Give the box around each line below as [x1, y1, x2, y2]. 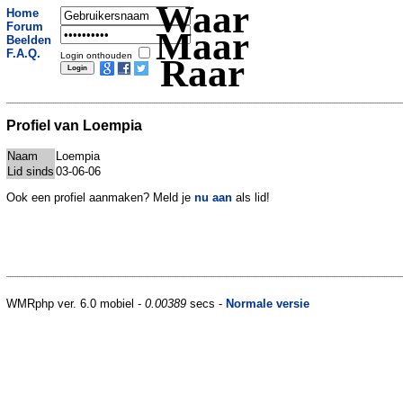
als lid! [232, 190, 270, 204]
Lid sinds [7, 164, 54, 178]
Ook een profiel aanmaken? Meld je [6, 190, 194, 204]
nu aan [194, 190, 232, 204]
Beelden [6, 33, 51, 47]
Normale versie [226, 296, 309, 310]
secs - [186, 296, 226, 310]
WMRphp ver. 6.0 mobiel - [6, 296, 145, 310]
